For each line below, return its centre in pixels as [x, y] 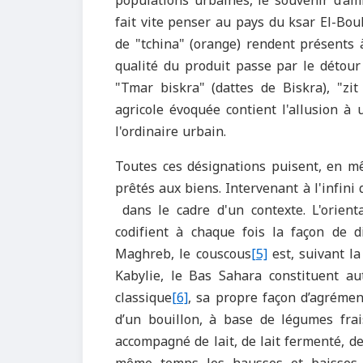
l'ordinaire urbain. [171, 132]
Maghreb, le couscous [183, 254]
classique [143, 298]
